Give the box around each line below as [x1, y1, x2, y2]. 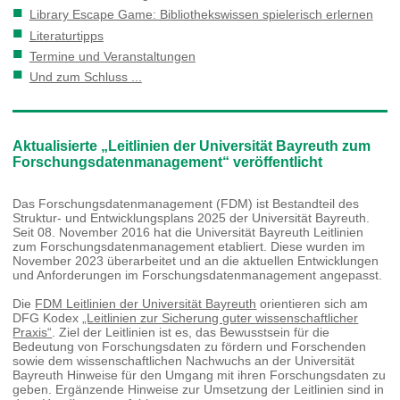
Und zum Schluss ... [29, 69, 142, 84]
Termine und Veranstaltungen [29, 48, 196, 63]
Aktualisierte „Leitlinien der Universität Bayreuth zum [12, 138, 371, 154]
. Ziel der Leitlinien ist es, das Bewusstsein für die [52, 324, 330, 339]
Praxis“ [12, 324, 53, 339]
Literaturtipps [29, 28, 104, 43]
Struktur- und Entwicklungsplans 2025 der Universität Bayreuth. [12, 210, 371, 225]
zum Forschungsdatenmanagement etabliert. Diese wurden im [12, 238, 366, 254]
